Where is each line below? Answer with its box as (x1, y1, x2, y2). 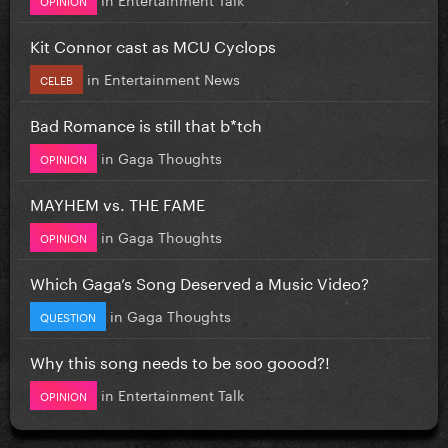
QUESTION (40, 306, 96, 325)
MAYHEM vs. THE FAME (30, 189, 205, 215)
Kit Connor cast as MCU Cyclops (30, 31, 276, 57)
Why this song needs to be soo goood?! (30, 347, 330, 373)
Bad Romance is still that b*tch (30, 110, 262, 136)
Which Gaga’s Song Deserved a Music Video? (30, 268, 369, 294)
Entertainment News (104, 66, 240, 89)
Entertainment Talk (118, 382, 244, 405)
